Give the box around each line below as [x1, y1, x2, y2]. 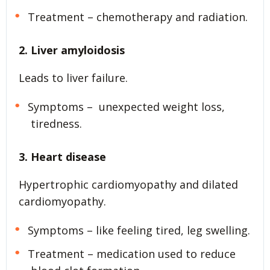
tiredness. [31, 116, 82, 131]
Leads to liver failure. [19, 70, 128, 85]
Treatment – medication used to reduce [27, 246, 236, 261]
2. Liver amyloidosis [19, 42, 128, 57]
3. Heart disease [19, 149, 106, 164]
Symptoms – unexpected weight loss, [27, 99, 225, 114]
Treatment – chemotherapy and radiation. [27, 9, 248, 24]
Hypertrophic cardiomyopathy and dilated [19, 177, 238, 192]
